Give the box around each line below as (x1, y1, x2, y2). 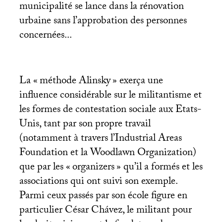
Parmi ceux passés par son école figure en (19, 187, 187, 206)
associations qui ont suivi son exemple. (19, 173, 177, 191)
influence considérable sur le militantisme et (19, 87, 202, 105)
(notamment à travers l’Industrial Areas (19, 130, 182, 148)
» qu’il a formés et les (116, 159, 203, 177)
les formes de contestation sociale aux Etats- (19, 101, 201, 119)
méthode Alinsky (39, 72, 111, 91)
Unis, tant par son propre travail (19, 115, 151, 134)
